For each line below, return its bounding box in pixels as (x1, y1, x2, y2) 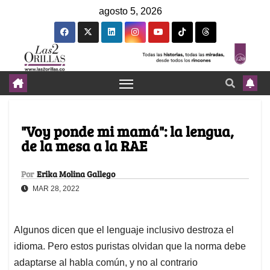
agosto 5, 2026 (99, 6, 162, 16)
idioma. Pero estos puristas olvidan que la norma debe (14, 241, 246, 252)
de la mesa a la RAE (21, 136, 147, 156)
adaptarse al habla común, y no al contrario (14, 257, 198, 268)
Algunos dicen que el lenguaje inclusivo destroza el (14, 225, 234, 236)
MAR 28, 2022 (31, 184, 80, 193)
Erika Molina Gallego (37, 168, 115, 180)
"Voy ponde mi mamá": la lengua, (21, 121, 234, 142)
